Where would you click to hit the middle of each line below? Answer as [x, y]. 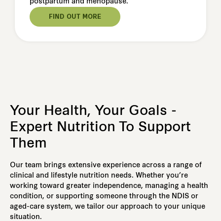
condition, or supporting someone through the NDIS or [104, 197]
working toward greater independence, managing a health [109, 186]
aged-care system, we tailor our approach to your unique [108, 207]
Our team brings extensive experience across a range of [106, 166]
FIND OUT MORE [75, 18]
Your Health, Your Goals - [93, 112]
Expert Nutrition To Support [100, 128]
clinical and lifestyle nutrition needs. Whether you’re [99, 176]
